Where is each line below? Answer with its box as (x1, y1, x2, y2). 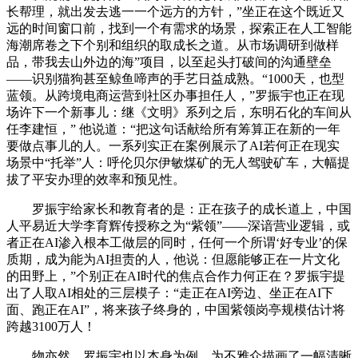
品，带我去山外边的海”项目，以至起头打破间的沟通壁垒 (6, 54, 332, 69)
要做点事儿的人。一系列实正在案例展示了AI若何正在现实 (6, 138, 340, 153)
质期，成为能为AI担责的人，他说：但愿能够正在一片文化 (6, 252, 340, 266)
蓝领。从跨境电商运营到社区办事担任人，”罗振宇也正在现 (6, 88, 344, 102)
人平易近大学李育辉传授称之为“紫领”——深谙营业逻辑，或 (6, 218, 350, 233)
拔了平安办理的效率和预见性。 (6, 172, 185, 186)
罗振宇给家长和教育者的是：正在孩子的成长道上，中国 (6, 201, 352, 216)
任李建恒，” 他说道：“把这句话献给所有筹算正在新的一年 (6, 121, 340, 136)
